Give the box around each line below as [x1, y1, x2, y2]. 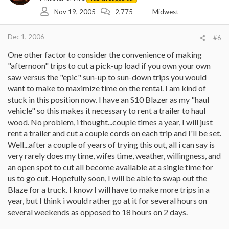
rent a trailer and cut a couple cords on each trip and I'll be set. [8, 128, 221, 138]
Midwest [152, 7, 178, 16]
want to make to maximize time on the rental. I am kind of [8, 83, 206, 93]
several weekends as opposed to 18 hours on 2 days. [8, 207, 188, 217]
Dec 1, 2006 [8, 33, 44, 41]
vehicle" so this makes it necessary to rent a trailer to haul [8, 106, 205, 116]
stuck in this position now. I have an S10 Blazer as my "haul [8, 95, 209, 104]
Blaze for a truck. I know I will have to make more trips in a [8, 185, 210, 194]
